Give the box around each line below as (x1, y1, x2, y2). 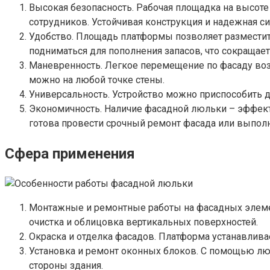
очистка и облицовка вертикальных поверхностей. (29, 216, 258, 228)
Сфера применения (5, 145, 135, 163)
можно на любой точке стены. (29, 74, 165, 86)
